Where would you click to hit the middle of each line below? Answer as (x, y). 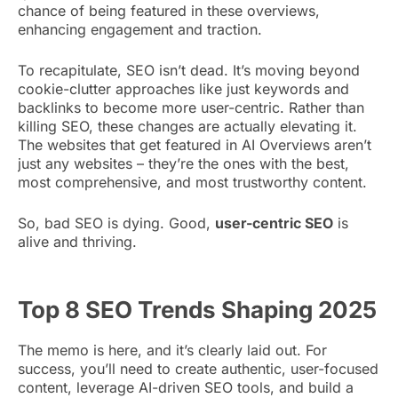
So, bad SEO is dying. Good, (116, 223)
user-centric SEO (274, 223)
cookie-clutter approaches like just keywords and (183, 88)
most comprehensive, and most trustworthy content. (195, 182)
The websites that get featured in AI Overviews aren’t (195, 144)
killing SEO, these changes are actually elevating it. (187, 126)
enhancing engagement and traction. (140, 29)
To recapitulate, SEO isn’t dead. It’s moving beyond (189, 70)
